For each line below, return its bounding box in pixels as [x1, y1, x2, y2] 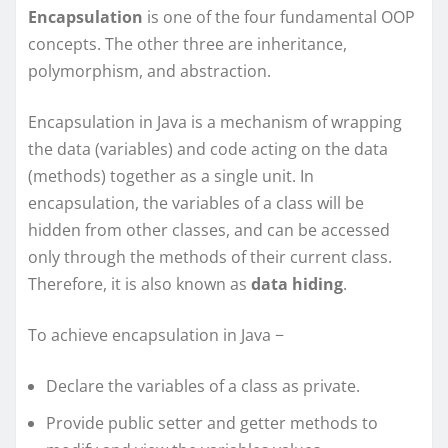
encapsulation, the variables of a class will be [28, 191, 364, 214]
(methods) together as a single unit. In [28, 164, 314, 187]
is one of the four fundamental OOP [143, 5, 415, 28]
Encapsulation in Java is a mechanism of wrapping [28, 110, 402, 133]
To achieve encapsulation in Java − [28, 323, 284, 346]
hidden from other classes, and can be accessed [28, 218, 390, 241]
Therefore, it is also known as [28, 272, 251, 295]
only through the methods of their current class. [28, 245, 392, 268]
